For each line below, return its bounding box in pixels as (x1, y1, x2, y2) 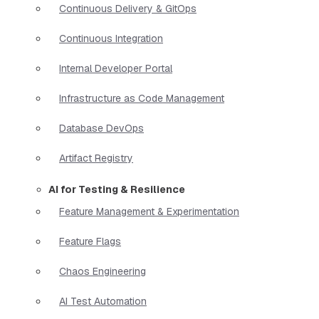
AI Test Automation (59, 294, 147, 308)
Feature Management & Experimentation (59, 204, 239, 218)
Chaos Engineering (59, 264, 146, 278)
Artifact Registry (59, 151, 133, 164)
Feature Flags (59, 234, 121, 248)
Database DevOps (59, 121, 144, 135)
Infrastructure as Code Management (59, 91, 224, 105)
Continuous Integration (59, 31, 163, 45)
